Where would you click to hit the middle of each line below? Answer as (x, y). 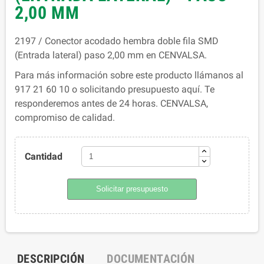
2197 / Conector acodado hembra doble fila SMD (117, 41)
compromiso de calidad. (65, 118)
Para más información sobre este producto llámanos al (129, 75)
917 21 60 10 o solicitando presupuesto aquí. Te (115, 90)
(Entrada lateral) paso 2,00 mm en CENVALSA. (111, 55)
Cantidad (43, 156)
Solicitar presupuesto (132, 189)
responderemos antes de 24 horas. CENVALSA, (111, 104)
